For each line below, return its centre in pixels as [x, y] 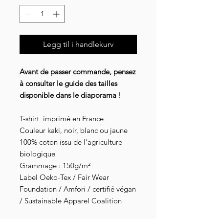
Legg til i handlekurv [78, 44]
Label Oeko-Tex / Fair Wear [64, 177]
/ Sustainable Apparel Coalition [71, 201]
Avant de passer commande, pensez [77, 72]
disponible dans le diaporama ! [70, 95]
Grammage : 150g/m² [55, 166]
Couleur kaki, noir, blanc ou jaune [74, 131]
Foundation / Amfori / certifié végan [78, 189]
